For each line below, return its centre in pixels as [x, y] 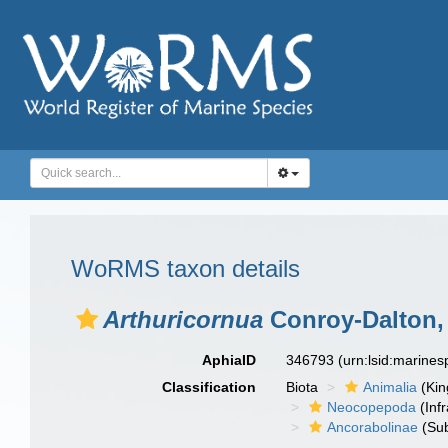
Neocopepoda [372, 407]
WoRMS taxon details [185, 268]
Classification [209, 387]
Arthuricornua [183, 319]
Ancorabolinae [373, 427]
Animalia [390, 387]
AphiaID [229, 360]
